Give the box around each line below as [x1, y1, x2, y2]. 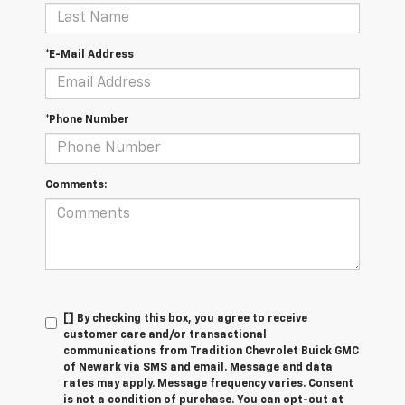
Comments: [45, 180, 107, 192]
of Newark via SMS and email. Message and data [63, 363, 333, 374]
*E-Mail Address [45, 50, 134, 61]
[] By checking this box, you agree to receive [63, 314, 307, 325]
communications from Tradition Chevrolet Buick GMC [63, 346, 359, 358]
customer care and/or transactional [63, 330, 267, 342]
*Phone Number [45, 115, 129, 127]
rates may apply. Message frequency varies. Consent [63, 379, 353, 391]
